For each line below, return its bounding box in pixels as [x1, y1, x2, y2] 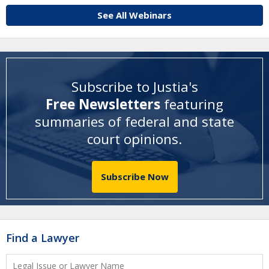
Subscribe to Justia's [71, 77, 198, 96]
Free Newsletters [46, 94, 164, 113]
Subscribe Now [100, 171, 169, 183]
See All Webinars [97, 9, 172, 21]
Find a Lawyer [6, 230, 79, 245]
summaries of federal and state [35, 112, 234, 131]
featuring [164, 94, 223, 113]
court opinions [87, 129, 178, 148]
